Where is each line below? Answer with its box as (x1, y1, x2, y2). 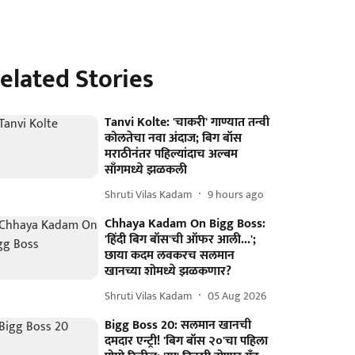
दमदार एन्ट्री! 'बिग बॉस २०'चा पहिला (105, 330, 269, 352)
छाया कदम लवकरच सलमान (105, 245, 235, 266)
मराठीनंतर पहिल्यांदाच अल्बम (105, 143, 239, 165)
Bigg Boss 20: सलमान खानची (105, 315, 252, 336)
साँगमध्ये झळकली (105, 159, 188, 181)
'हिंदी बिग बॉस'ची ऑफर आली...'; (105, 229, 257, 250)
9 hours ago (208, 185, 265, 204)
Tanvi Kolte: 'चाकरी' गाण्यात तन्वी (105, 112, 270, 133)
